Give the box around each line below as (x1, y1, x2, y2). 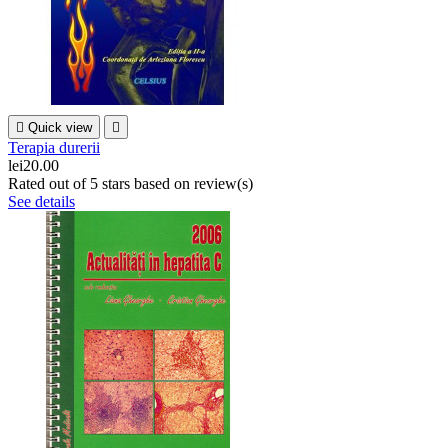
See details (8, 193, 75, 211)
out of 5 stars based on (49, 175, 194, 193)
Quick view (28, 120, 92, 136)
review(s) (194, 175, 253, 193)
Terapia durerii (8, 139, 100, 157)
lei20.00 (8, 157, 59, 175)
